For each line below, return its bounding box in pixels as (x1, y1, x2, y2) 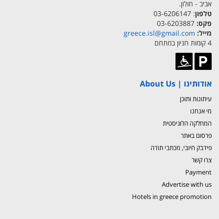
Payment (185, 167, 212, 176)
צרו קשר (192, 155, 212, 164)
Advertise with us (162, 179, 212, 189)
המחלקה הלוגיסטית (163, 118, 212, 128)
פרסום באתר (181, 131, 212, 140)
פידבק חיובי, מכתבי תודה (151, 143, 212, 152)
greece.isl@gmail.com (124, 28, 195, 38)
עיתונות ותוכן (180, 94, 212, 103)
